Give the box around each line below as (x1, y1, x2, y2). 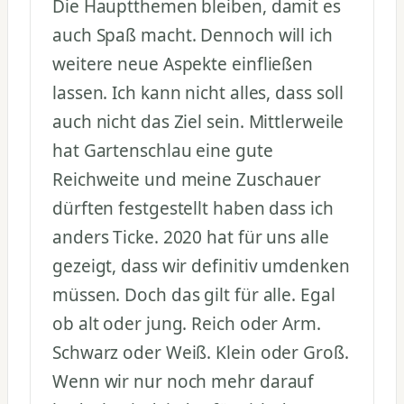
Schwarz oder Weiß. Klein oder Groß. (52, 341, 349, 365)
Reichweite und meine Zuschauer (52, 168, 322, 192)
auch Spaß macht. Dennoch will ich (52, 23, 333, 48)
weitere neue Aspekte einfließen (52, 52, 314, 77)
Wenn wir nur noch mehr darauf (52, 370, 315, 394)
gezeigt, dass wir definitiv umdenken (52, 254, 350, 279)
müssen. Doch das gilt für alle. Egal (52, 283, 335, 308)
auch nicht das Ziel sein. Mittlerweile (52, 110, 344, 134)
